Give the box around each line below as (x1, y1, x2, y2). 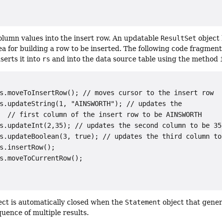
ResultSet (161, 34, 197, 42)
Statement (125, 198, 161, 207)
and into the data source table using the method (50, 55, 221, 63)
